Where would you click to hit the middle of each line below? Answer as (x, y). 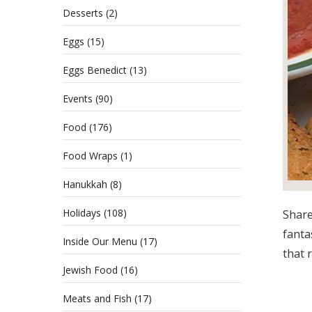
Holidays (82, 213)
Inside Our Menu (100, 241)
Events (78, 99)
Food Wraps (90, 156)
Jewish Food (90, 270)
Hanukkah (85, 184)
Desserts (83, 13)
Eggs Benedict (95, 70)
